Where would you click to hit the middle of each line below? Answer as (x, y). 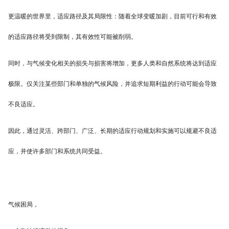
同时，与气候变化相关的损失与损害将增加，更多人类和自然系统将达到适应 (112, 64)
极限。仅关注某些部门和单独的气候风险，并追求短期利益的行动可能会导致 (112, 84)
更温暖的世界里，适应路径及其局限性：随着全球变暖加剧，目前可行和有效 (112, 17)
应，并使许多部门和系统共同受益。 (57, 152)
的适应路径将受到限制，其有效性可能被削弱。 (73, 37)
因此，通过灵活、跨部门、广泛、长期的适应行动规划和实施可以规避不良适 (112, 131)
